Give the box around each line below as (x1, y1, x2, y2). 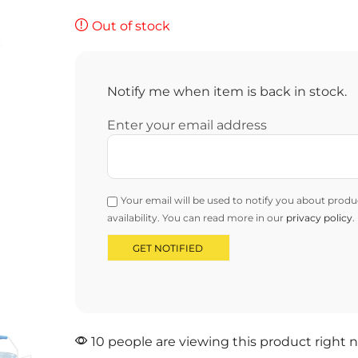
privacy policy (285, 212, 352, 224)
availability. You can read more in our (106, 212, 286, 224)
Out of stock (91, 18, 170, 34)
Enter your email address (106, 117, 267, 133)
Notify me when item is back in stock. (106, 84, 347, 99)
